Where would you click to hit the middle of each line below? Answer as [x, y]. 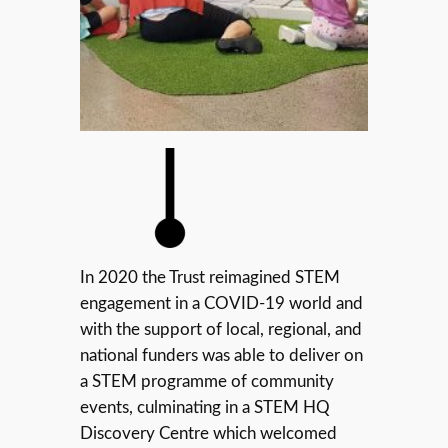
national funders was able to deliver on [221, 355]
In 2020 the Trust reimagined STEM [209, 277]
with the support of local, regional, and [220, 329]
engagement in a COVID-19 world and [221, 303]
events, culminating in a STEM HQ [204, 407]
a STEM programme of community [206, 381]
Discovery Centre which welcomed [208, 433]
